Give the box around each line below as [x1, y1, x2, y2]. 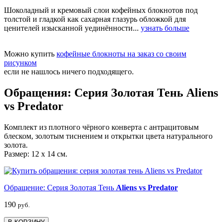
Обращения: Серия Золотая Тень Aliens [4, 86, 218, 99]
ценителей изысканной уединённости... [4, 24, 141, 33]
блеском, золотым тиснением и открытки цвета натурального [4, 131, 213, 140]
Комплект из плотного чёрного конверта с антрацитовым [4, 122, 199, 131]
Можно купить [4, 50, 56, 58]
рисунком [4, 58, 37, 67]
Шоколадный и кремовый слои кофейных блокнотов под [4, 6, 198, 15]
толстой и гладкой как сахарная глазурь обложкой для [4, 15, 186, 24]
